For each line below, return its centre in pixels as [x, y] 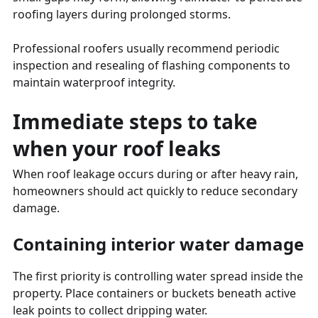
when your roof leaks [117, 148]
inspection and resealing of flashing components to [152, 65]
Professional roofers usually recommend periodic [146, 48]
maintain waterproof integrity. [94, 82]
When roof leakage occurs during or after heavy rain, [155, 174]
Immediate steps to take [135, 121]
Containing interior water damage [158, 243]
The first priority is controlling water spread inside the [158, 276]
